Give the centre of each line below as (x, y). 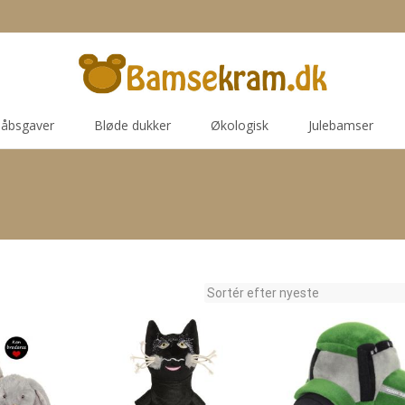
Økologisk (240, 125)
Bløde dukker (132, 125)
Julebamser (341, 125)
